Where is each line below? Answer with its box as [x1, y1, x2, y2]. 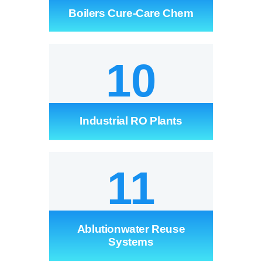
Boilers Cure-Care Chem [68, 6, 194, 19]
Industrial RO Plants [80, 115, 182, 127]
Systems [108, 235, 154, 248]
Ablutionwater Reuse [77, 222, 185, 235]
